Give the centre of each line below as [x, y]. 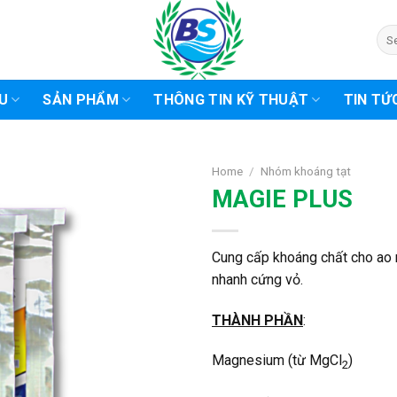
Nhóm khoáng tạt [306, 171]
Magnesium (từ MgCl [277, 361]
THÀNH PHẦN [257, 320]
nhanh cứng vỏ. [257, 279]
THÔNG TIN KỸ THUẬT [231, 100]
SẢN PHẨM [81, 100]
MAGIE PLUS [282, 199]
